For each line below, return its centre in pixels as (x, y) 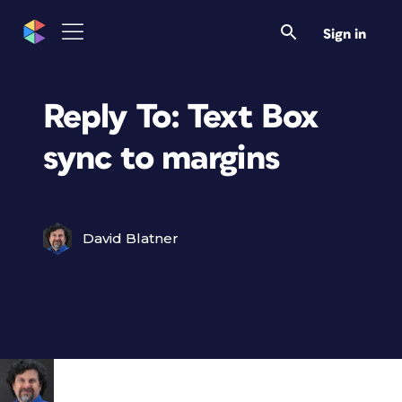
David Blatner (131, 238)
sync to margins (161, 158)
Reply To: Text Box (181, 117)
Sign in (345, 34)
